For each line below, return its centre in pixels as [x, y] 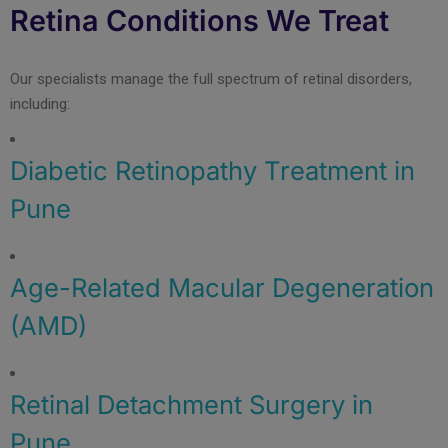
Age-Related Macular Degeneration [222, 287]
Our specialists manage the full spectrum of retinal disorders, [211, 78]
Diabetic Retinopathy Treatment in [212, 170]
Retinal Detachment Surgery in [191, 404]
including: [40, 103]
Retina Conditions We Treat [199, 20]
